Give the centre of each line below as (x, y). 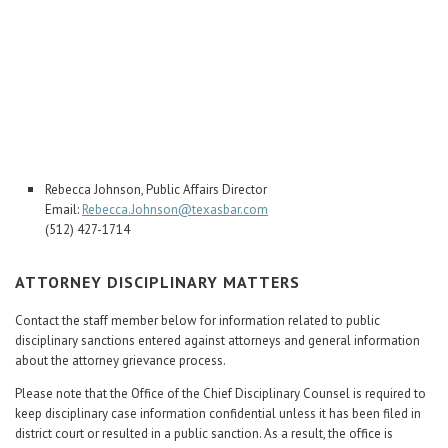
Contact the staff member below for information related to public (197, 320)
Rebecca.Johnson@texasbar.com (175, 209)
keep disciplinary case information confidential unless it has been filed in (218, 413)
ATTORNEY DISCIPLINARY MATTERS (157, 282)
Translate (301, 77)
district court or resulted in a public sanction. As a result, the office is (204, 433)
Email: (63, 209)
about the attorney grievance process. (120, 360)
